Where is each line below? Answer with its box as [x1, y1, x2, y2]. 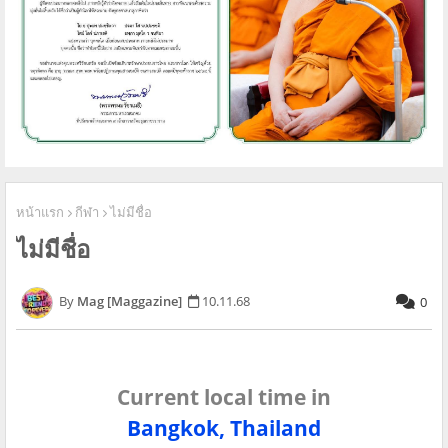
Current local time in [117, 382, 331, 411]
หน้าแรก [16, 202, 64, 221]
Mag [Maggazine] [77, 292, 182, 311]
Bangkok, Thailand [127, 413, 321, 442]
